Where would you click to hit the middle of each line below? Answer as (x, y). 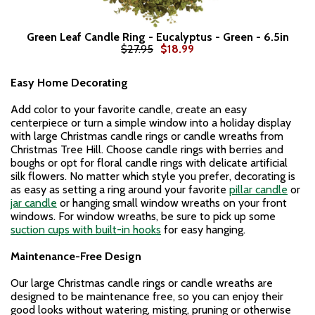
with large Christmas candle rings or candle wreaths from (147, 136)
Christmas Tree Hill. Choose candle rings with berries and (147, 149)
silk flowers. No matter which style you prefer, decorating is (153, 176)
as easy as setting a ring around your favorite (120, 189)
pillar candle (258, 189)
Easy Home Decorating (69, 83)
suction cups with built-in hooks (86, 230)
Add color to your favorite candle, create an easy (129, 109)
